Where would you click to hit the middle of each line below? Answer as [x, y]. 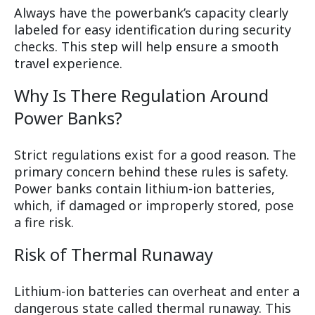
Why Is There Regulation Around [141, 96]
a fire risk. [44, 223]
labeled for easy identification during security [153, 30]
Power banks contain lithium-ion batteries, [144, 189]
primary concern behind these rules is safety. [151, 172]
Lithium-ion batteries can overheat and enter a [157, 291]
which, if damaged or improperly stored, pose [154, 206]
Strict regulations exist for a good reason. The [155, 155]
